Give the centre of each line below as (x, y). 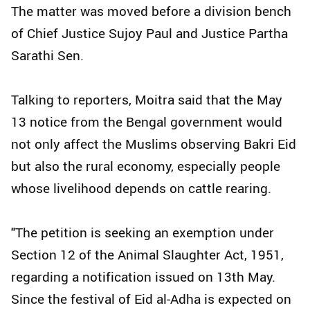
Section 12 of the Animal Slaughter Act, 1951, (147, 255)
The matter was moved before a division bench (151, 11)
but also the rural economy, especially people (146, 166)
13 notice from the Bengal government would (147, 122)
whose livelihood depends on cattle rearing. (141, 189)
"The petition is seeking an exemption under (143, 233)
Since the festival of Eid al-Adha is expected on (151, 299)
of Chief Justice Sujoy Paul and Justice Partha (149, 34)
